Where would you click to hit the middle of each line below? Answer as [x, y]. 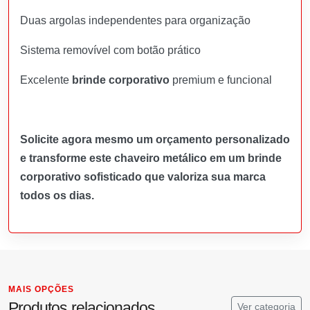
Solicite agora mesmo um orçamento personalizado [155, 139]
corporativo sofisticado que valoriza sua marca [143, 176]
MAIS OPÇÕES [41, 289]
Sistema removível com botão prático [110, 50]
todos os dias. [57, 195]
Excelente [46, 80]
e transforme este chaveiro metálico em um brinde [151, 158]
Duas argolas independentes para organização [135, 20]
